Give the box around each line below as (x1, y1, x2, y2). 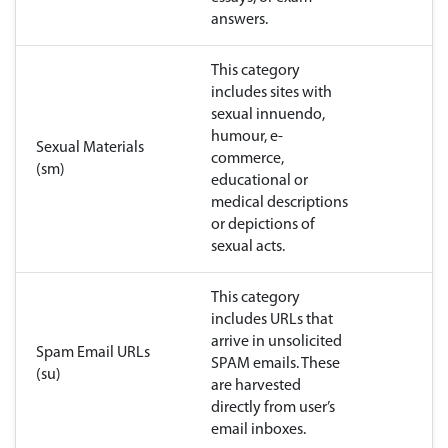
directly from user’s (211, 400, 335, 417)
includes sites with (211, 85, 332, 102)
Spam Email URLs (36, 345, 150, 362)
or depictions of (211, 217, 315, 234)
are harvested (211, 378, 301, 395)
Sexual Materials (36, 140, 144, 157)
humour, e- (211, 129, 283, 146)
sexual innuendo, (211, 107, 325, 124)
